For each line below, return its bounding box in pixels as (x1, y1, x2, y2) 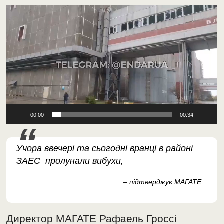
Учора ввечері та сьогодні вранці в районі (16, 143, 193, 153)
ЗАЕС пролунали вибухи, (16, 155, 124, 166)
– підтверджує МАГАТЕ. (123, 177, 203, 186)
